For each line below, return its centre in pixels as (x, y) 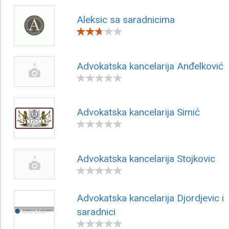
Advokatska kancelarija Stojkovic (146, 158)
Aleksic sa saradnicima (126, 19)
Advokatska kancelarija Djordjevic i (150, 198)
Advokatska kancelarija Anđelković (150, 66)
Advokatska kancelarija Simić (138, 112)
